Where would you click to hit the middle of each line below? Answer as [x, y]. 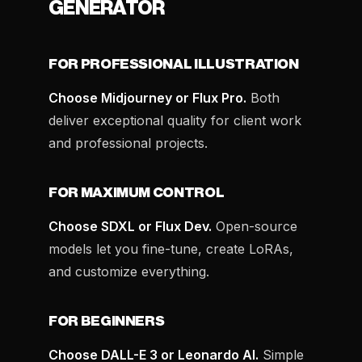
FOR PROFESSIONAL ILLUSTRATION [174, 64]
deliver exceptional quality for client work [175, 120]
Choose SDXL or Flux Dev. [130, 226]
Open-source [255, 226]
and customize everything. [129, 271]
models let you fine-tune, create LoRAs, [171, 249]
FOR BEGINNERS [107, 321]
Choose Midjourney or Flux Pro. [147, 98]
